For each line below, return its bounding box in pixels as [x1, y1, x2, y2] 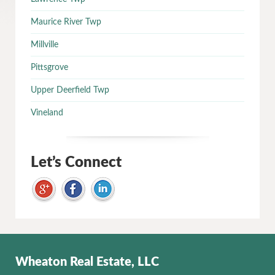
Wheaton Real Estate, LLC [15, 256, 159, 268]
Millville [31, 41, 58, 49]
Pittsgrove [31, 63, 68, 72]
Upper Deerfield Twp [31, 86, 109, 95]
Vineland [31, 109, 63, 117]
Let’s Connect [31, 155, 122, 170]
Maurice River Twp [31, 18, 101, 26]
